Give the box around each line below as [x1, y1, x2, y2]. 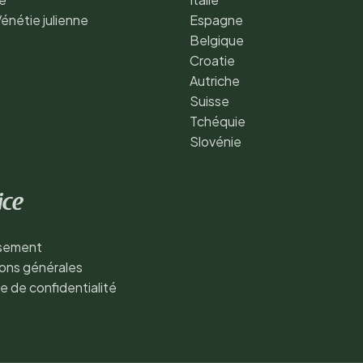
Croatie [190, 51, 235, 69]
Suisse [190, 92, 229, 109]
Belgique [190, 31, 244, 49]
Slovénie [190, 132, 241, 150]
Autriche [190, 71, 240, 89]
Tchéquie [190, 112, 246, 130]
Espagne [190, 11, 243, 28]
